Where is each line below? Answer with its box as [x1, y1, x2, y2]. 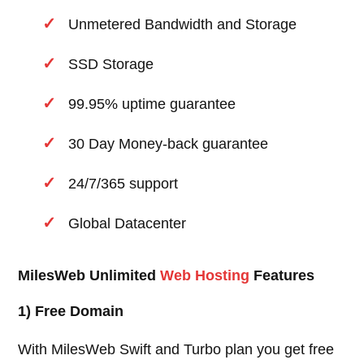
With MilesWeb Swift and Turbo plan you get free [18, 341, 335, 358]
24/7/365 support [68, 175, 179, 193]
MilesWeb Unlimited [18, 267, 161, 284]
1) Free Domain [18, 303, 124, 320]
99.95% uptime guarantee [68, 96, 236, 113]
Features [249, 267, 315, 284]
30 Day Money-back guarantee [68, 136, 269, 153]
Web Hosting [160, 267, 250, 284]
